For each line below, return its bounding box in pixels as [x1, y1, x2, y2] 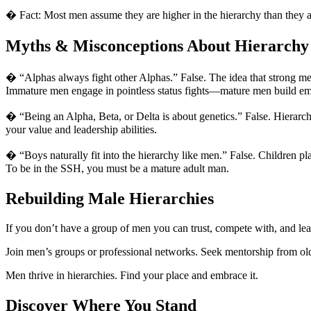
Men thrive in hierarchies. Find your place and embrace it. [6, 269, 258, 281]
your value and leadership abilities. [6, 124, 157, 136]
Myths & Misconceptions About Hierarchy [6, 37, 309, 56]
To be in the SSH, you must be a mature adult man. [6, 162, 229, 175]
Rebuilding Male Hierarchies [6, 189, 214, 208]
